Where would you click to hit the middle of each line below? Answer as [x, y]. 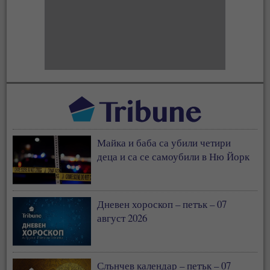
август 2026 [122, 218]
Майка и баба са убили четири [164, 142]
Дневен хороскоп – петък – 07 [162, 204]
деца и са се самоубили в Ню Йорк [174, 156]
